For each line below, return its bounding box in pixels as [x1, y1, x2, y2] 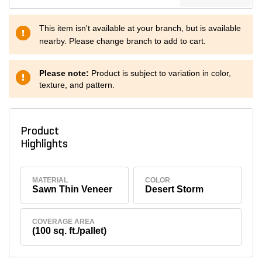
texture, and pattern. [39, 80, 115, 89]
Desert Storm [145, 184, 204, 194]
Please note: [39, 68, 91, 78]
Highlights [20, 139, 73, 150]
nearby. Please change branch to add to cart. [39, 36, 206, 46]
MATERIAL [32, 175, 68, 184]
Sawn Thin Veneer [32, 184, 113, 194]
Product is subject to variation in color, [91, 68, 231, 78]
